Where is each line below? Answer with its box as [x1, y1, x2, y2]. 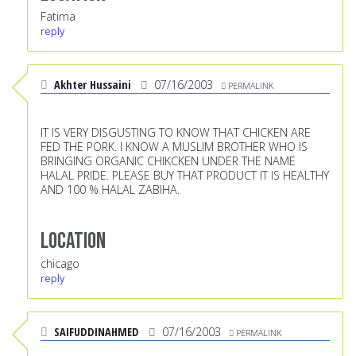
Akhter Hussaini [54, 77, 131, 93]
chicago [41, 256, 79, 272]
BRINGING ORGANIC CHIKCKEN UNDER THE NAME [41, 153, 296, 169]
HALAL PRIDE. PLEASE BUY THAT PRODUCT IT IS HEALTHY [41, 168, 329, 184]
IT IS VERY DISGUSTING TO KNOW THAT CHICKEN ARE [41, 125, 311, 141]
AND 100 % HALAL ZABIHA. [41, 182, 180, 198]
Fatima [41, 9, 75, 25]
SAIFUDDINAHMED [54, 324, 139, 340]
